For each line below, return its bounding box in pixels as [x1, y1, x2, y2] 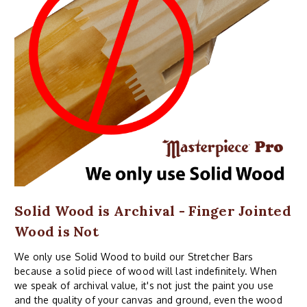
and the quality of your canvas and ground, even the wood [14, 293, 282, 306]
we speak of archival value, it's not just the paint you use [14, 279, 274, 291]
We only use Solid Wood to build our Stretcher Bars [14, 250, 254, 262]
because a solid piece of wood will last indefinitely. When [14, 265, 278, 277]
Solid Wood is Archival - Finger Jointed [14, 201, 291, 219]
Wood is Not [14, 222, 99, 240]
